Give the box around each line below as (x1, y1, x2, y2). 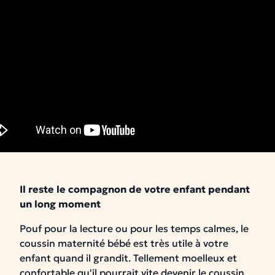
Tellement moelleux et (133, 252, 237, 264)
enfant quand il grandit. (20, 252, 133, 264)
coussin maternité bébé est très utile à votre (20, 237, 228, 249)
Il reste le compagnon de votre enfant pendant (20, 183, 250, 195)
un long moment (20, 198, 101, 210)
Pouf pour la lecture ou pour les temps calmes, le (20, 222, 249, 234)
